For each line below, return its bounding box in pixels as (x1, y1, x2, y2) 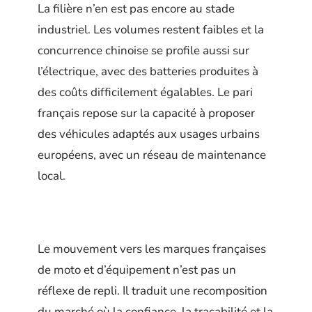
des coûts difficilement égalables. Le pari (38, 84, 253, 101)
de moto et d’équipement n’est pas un (38, 262, 236, 279)
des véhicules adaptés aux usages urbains (38, 126, 260, 143)
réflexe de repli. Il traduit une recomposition (38, 283, 267, 299)
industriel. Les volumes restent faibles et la (38, 22, 264, 38)
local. (38, 168, 65, 185)
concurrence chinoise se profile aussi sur (38, 42, 249, 59)
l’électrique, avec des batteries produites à (38, 63, 258, 80)
